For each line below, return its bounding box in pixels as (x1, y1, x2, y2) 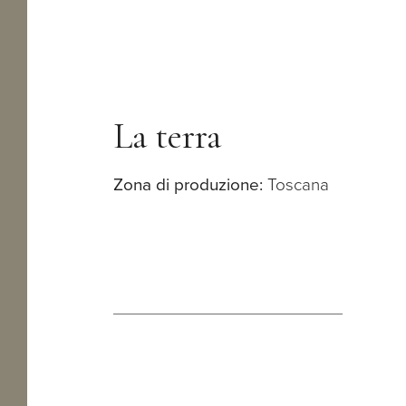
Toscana (263, 171, 330, 198)
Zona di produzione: (113, 171, 264, 198)
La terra (113, 114, 222, 159)
